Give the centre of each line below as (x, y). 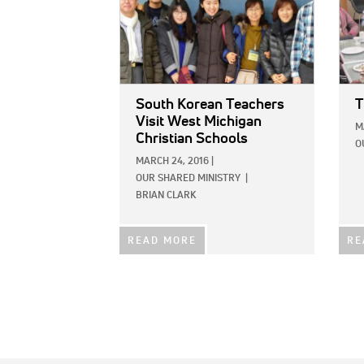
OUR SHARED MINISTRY (188, 178)
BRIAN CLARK (166, 195)
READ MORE (162, 241)
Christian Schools (192, 139)
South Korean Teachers (210, 104)
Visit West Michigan (199, 121)
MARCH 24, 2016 (172, 161)
